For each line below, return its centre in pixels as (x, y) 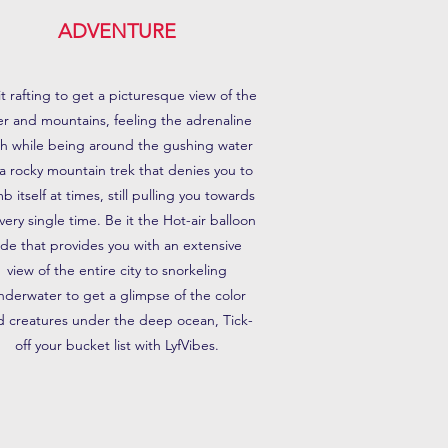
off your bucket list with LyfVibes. (117, 345)
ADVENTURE (117, 31)
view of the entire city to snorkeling (117, 270)
